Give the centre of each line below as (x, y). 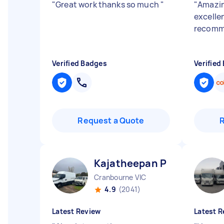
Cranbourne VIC (120, 177)
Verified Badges (79, 63)
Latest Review (76, 211)
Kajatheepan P (130, 163)
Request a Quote (111, 120)
